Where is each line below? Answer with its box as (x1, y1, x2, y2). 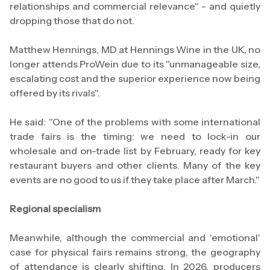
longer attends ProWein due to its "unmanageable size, (10, 58, 260, 71)
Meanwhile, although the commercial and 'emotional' (10, 231, 260, 244)
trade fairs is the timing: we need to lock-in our (10, 130, 260, 143)
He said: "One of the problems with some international (10, 116, 260, 128)
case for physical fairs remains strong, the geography (10, 246, 260, 259)
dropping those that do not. (10, 14, 134, 27)
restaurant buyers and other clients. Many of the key (10, 159, 260, 172)
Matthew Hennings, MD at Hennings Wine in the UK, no (10, 43, 260, 56)
